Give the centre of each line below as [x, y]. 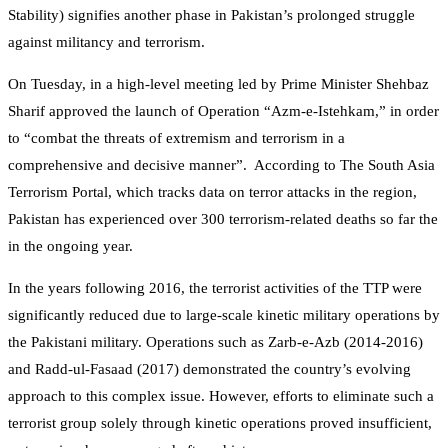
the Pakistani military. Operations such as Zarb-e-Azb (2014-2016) [215, 341]
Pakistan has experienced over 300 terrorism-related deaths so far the [223, 218]
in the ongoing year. [70, 245]
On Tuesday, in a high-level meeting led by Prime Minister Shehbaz [218, 83]
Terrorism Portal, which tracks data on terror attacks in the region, [212, 191]
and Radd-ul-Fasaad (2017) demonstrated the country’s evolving [209, 368]
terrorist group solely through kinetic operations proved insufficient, [220, 422]
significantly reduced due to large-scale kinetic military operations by [224, 314]
